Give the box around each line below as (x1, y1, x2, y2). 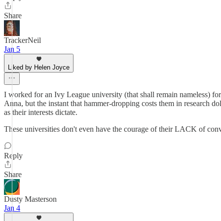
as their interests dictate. (4, 108, 77, 116)
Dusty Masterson (4, 195, 57, 203)
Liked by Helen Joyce (8, 64, 70, 71)
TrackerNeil (4, 36, 41, 44)
